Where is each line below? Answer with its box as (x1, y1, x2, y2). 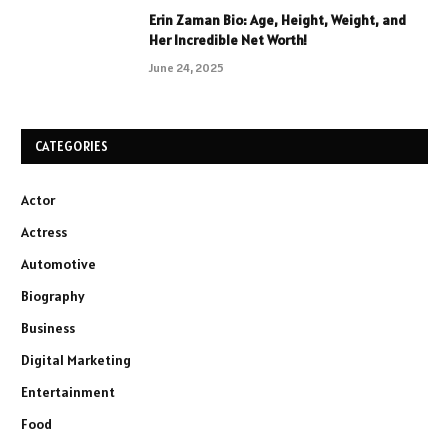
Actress (21, 222, 67, 241)
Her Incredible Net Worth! (149, 30, 307, 49)
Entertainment (21, 382, 115, 401)
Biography (21, 286, 85, 305)
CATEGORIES (35, 137, 109, 155)
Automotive (21, 254, 96, 273)
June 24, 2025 (149, 59, 224, 75)
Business (21, 318, 75, 337)
